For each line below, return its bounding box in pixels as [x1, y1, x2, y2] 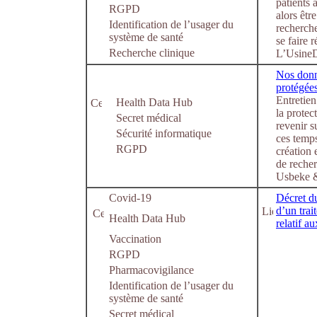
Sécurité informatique [116, 127, 212, 139]
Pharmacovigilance [109, 264, 194, 276]
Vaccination [109, 233, 161, 245]
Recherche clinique [109, 47, 195, 59]
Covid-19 [109, 192, 151, 204]
